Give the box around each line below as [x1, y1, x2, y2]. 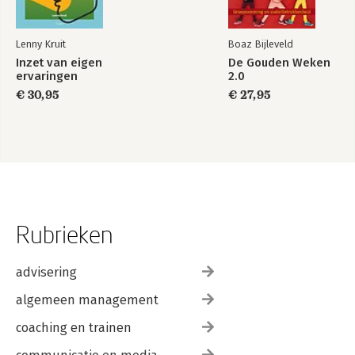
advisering [16, 264, 77, 280]
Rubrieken [16, 219, 113, 248]
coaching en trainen [16, 319, 132, 335]
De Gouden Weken [228, 55, 330, 70]
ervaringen [16, 68, 78, 83]
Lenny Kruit [16, 37, 66, 50]
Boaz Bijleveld [228, 37, 293, 50]
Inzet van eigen [16, 55, 102, 70]
